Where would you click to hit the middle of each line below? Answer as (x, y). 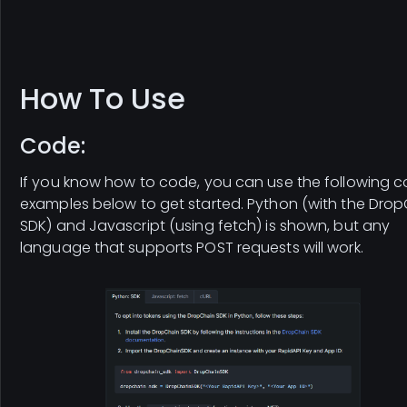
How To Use (103, 98)
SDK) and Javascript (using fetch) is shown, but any (205, 225)
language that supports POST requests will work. (192, 247)
